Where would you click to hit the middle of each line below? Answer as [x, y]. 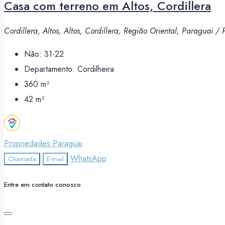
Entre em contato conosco [42, 184]
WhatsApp [88, 158]
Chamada [22, 159]
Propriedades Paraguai [43, 143]
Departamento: [51, 69]
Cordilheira [96, 69]
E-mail [55, 159]
